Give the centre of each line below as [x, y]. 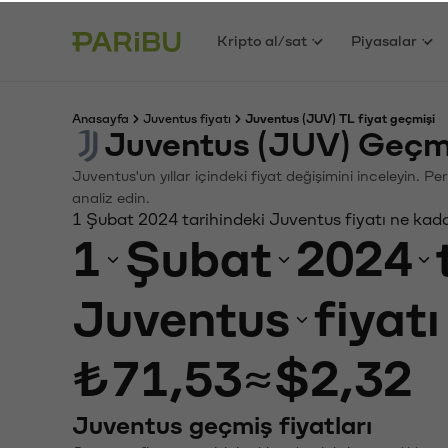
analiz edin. [111, 196]
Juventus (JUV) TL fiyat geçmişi [340, 117]
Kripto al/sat [262, 39]
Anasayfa [100, 117]
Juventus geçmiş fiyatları [222, 424]
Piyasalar [384, 39]
